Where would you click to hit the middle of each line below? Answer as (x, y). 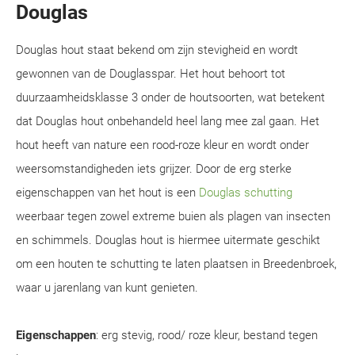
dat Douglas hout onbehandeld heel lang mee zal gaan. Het (168, 121)
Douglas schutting (246, 193)
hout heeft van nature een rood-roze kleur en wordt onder (162, 145)
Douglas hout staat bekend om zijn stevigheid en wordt (157, 50)
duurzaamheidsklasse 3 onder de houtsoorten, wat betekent (170, 97)
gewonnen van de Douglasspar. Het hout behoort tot (151, 74)
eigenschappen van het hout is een (107, 193)
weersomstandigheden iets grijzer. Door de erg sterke (154, 169)
